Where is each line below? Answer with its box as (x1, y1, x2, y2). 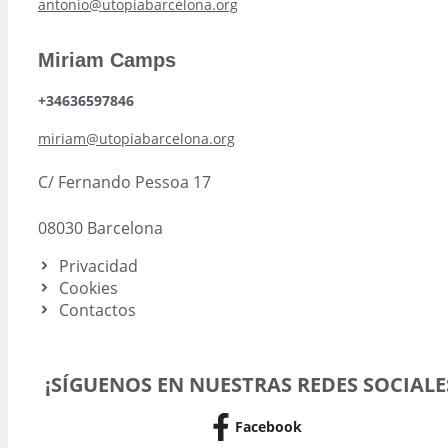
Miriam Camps (38, 48, 176, 71)
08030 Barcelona (38, 216, 163, 239)
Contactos (58, 298, 136, 321)
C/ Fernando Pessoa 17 (38, 170, 211, 193)
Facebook (234, 417, 302, 437)
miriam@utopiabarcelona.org (38, 128, 235, 148)
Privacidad (58, 254, 138, 277)
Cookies (58, 276, 118, 299)
